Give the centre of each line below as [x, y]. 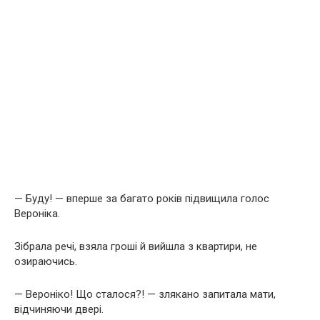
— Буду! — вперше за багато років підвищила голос [142, 198]
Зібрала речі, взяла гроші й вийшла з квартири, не [136, 246]
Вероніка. [37, 213]
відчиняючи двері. [59, 309]
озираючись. [46, 261]
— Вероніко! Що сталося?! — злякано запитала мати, [145, 294]
